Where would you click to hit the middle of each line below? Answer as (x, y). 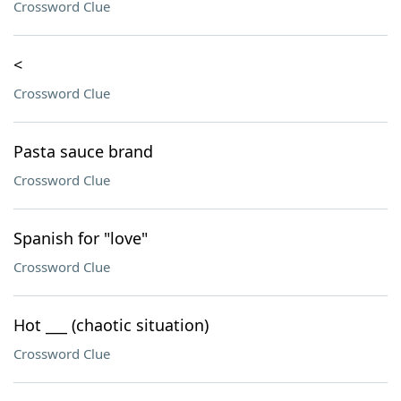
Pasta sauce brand (83, 151)
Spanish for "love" (81, 238)
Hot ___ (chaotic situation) (111, 325)
